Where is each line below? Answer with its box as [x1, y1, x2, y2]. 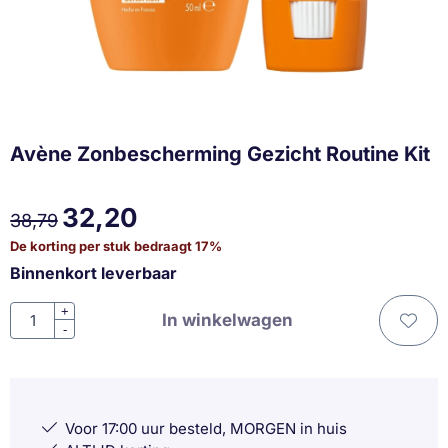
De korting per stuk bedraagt [10, 237, 195, 254]
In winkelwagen [161, 309, 293, 330]
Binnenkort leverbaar [10, 262, 177, 283]
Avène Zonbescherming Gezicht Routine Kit [10, 141, 430, 166]
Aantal [9, 301, 53, 321]
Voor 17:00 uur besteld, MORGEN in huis [65, 419, 347, 438]
